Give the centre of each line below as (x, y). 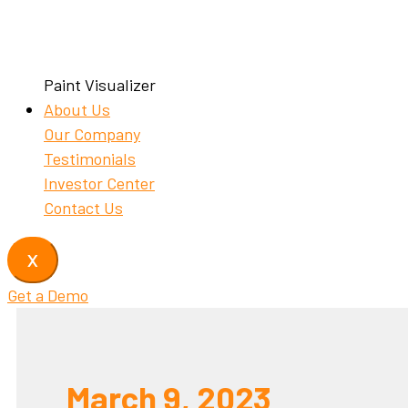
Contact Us (83, 208)
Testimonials (90, 159)
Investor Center (99, 184)
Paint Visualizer (100, 85)
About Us (77, 110)
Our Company (92, 134)
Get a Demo (48, 296)
